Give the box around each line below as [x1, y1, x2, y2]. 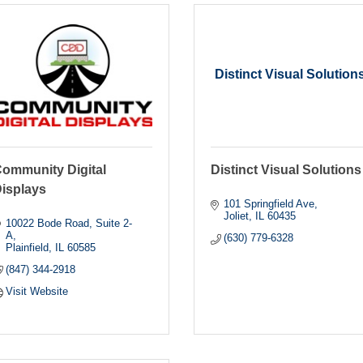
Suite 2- [96, 216, 133, 229]
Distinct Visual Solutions [211, 162, 361, 177]
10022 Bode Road [6, 216, 90, 229]
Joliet [224, 209, 250, 222]
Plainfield [6, 241, 49, 254]
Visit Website [6, 284, 69, 297]
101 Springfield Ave [224, 197, 315, 210]
